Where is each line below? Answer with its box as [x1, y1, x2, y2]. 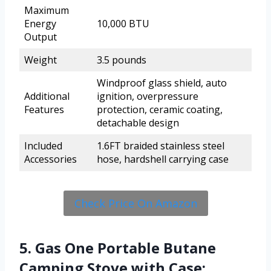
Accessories [24, 152, 77, 166]
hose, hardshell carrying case [97, 152, 229, 166]
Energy [24, 16, 56, 30]
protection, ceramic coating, [97, 102, 223, 116]
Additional [24, 89, 70, 103]
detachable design [97, 116, 179, 129]
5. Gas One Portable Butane [19, 238, 216, 258]
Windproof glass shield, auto [97, 76, 227, 90]
